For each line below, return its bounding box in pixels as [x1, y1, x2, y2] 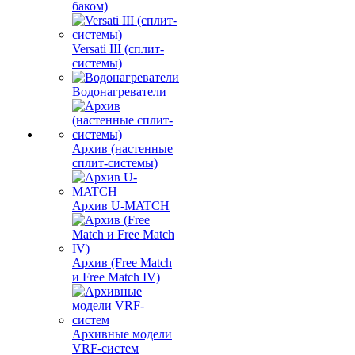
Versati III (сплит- [72, 42, 164, 55]
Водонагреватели [72, 85, 166, 98]
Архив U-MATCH [72, 199, 170, 212]
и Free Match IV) [72, 270, 160, 284]
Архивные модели [72, 327, 172, 341]
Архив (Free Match [72, 256, 172, 269]
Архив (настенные [72, 142, 173, 155]
